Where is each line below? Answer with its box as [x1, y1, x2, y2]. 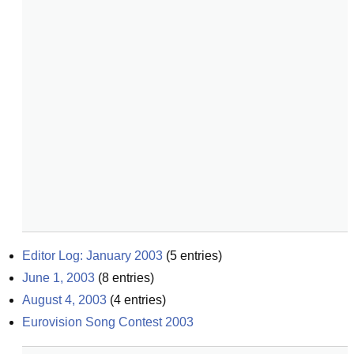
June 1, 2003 [22, 271, 95, 284]
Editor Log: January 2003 [22, 249, 163, 262]
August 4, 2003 [22, 293, 107, 307]
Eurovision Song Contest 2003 [22, 315, 194, 329]
